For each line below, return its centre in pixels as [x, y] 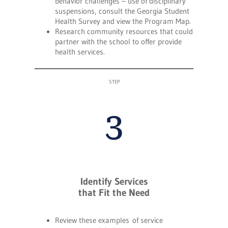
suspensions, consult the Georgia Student [122, 11]
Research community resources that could [124, 32]
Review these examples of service [109, 221]
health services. [80, 52]
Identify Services [114, 181]
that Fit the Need [114, 192]
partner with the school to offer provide [118, 42]
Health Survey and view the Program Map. [123, 22]
